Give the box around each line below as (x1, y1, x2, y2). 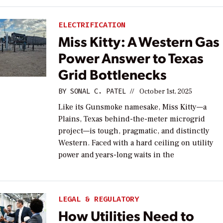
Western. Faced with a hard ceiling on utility (58, 137, 214, 148)
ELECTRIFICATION (58, 20, 126, 30)
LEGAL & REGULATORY (58, 194, 139, 204)
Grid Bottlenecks (58, 64, 167, 83)
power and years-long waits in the (58, 149, 175, 160)
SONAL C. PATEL (70, 86, 126, 96)
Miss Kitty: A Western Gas (58, 31, 220, 50)
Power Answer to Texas (58, 48, 204, 67)
